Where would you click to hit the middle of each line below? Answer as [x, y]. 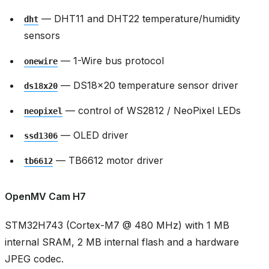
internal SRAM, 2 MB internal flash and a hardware [122, 242]
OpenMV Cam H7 [45, 196]
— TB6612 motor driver [108, 160]
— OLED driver [93, 135]
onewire [41, 61]
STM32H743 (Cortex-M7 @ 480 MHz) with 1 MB [117, 225]
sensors [42, 35]
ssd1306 [41, 136]
